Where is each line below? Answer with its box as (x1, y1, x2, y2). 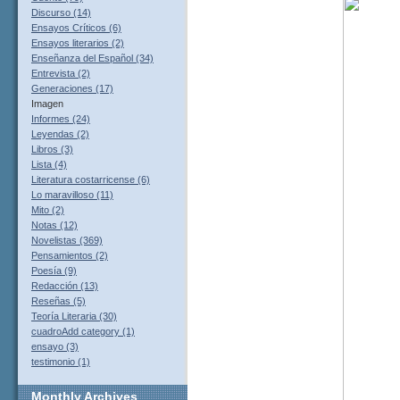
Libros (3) (31, 144, 73, 155)
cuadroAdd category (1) (31, 326, 135, 337)
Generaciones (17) (31, 83, 113, 95)
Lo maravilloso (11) (31, 189, 113, 201)
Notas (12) (31, 220, 78, 231)
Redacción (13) (31, 280, 98, 292)
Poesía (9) (31, 265, 77, 277)
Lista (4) (31, 159, 67, 171)
